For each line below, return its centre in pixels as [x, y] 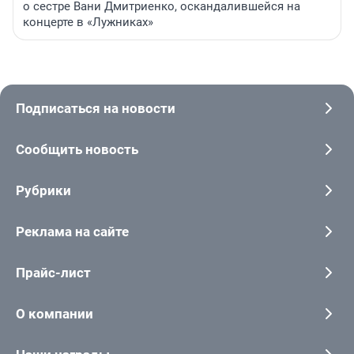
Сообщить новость [77, 150]
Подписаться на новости [96, 109]
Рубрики [43, 191]
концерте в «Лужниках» [88, 23]
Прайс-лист [53, 273]
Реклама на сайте [72, 232]
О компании [55, 314]
